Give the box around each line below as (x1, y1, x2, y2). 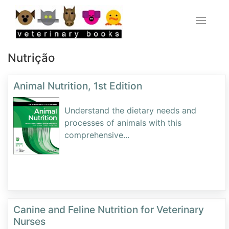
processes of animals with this (64, 118, 181, 128)
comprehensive (64, 130, 123, 140)
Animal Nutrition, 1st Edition (13, 80, 142, 92)
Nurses (13, 215, 45, 228)
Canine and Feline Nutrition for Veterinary (13, 203, 204, 216)
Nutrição (8, 51, 55, 64)
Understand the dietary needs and (64, 105, 196, 116)
